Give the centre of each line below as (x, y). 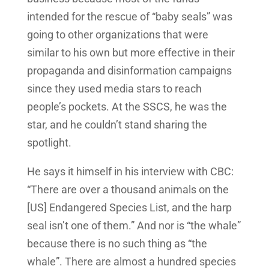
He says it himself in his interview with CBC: (130, 172)
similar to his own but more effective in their (131, 53)
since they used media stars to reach (114, 89)
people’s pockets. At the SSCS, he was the (127, 107)
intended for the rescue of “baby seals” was (129, 17)
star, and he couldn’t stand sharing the (117, 125)
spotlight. (49, 143)
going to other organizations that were (117, 35)
